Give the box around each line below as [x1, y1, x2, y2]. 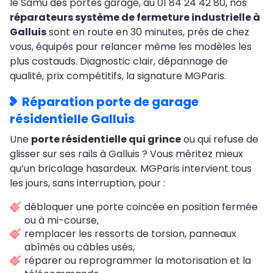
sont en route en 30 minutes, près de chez [46, 25, 249, 40]
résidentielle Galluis [10, 110, 135, 128]
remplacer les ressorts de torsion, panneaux [24, 227, 236, 241]
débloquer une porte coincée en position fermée [24, 200, 258, 214]
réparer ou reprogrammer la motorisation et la [24, 253, 251, 268]
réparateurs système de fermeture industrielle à [10, 10, 260, 25]
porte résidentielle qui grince [31, 132, 181, 147]
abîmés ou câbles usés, [24, 240, 135, 255]
